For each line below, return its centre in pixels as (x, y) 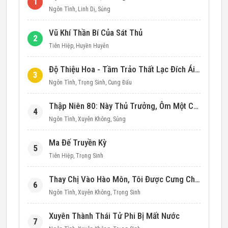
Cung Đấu (120, 82)
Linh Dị (87, 9)
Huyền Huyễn (92, 46)
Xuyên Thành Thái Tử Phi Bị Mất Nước (114, 216)
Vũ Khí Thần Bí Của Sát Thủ (96, 33)
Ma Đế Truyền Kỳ (78, 142)
